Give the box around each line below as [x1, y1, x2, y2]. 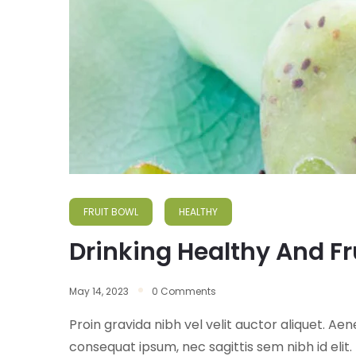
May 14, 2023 [69, 284, 129, 298]
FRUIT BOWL [83, 205, 138, 219]
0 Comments [152, 284, 216, 298]
